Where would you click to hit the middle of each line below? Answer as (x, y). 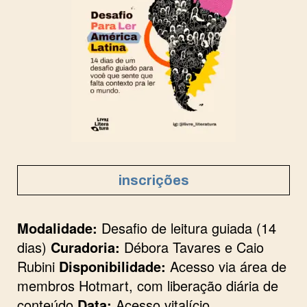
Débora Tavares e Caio (192, 247)
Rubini (38, 266)
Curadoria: (85, 247)
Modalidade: (57, 228)
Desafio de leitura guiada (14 (187, 228)
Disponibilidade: (112, 266)
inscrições (153, 180)
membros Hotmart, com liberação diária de (148, 285)
